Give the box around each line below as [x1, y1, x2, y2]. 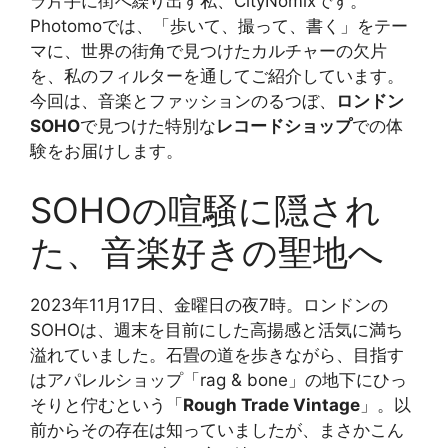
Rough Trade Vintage [183, 395, 360, 416]
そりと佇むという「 [30, 395, 183, 416]
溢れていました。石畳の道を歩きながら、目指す [30, 345, 404, 366]
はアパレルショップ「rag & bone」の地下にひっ [30, 370, 407, 391]
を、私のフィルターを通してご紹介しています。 [30, 65, 404, 86]
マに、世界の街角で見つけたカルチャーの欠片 [30, 40, 387, 61]
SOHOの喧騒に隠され [30, 189, 381, 232]
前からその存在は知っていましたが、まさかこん [30, 420, 404, 441]
